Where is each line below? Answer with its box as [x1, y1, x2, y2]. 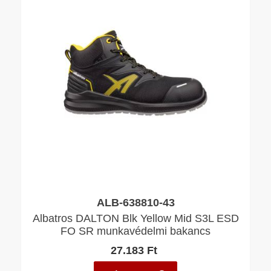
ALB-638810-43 [96, 195, 175, 209]
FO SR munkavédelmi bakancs [60, 224, 211, 238]
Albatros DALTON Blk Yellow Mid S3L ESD [32, 211, 239, 226]
